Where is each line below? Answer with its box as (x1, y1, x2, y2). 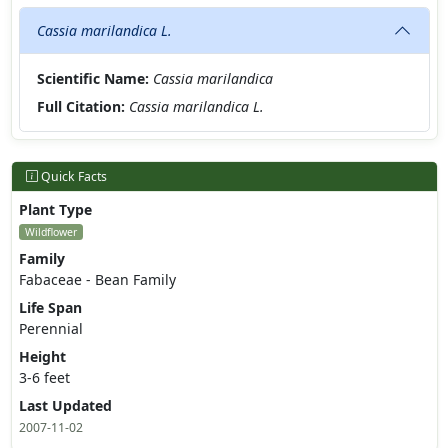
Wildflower (24, 224, 77, 239)
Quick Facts (37, 167, 107, 185)
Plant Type (18, 199, 92, 219)
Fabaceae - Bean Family (18, 269, 176, 289)
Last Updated (18, 395, 112, 415)
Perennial (18, 318, 83, 338)
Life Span (18, 297, 82, 317)
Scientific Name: (37, 68, 149, 88)
